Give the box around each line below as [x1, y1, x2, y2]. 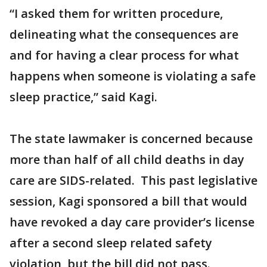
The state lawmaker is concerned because [10, 131, 253, 147]
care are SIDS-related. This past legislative [10, 172, 257, 189]
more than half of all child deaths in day [10, 151, 244, 168]
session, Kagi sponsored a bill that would [10, 193, 247, 210]
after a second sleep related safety [10, 235, 212, 252]
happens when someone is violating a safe [10, 68, 256, 85]
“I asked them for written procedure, [10, 5, 223, 22]
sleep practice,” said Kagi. [10, 89, 157, 105]
